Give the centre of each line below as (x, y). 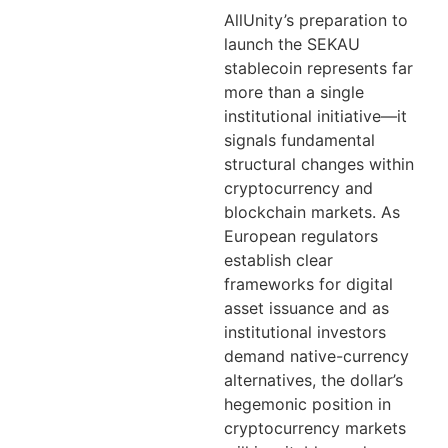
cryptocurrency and (298, 188)
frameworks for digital (308, 284)
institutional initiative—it (315, 116)
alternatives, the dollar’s (313, 380)
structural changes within (319, 164)
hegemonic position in (307, 404)
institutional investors (305, 332)
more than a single (294, 92)
